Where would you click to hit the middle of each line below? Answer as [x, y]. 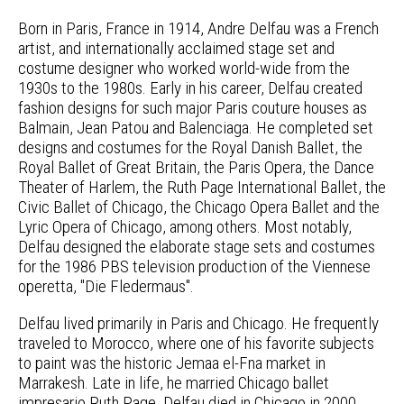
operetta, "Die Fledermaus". [106, 286]
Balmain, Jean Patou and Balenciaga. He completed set [196, 127]
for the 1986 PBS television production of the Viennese [194, 266]
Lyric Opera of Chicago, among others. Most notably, [185, 226]
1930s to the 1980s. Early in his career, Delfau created [190, 87]
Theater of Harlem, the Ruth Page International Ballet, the [202, 187]
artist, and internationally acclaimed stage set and [176, 48]
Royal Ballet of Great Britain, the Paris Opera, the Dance [196, 167]
